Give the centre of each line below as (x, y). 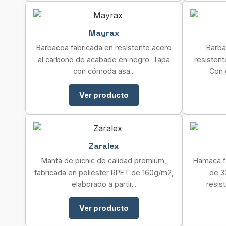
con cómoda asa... (104, 71)
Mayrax (104, 33)
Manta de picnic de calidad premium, (104, 161)
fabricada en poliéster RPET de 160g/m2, (104, 172)
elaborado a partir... (104, 184)
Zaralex (104, 146)
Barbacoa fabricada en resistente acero (104, 48)
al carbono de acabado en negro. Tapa (104, 59)
